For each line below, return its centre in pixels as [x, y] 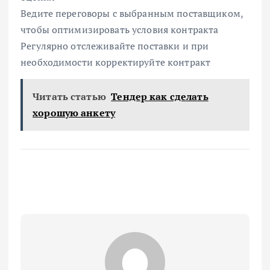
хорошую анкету [74, 112]
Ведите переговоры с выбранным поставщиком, [132, 13]
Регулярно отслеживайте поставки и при [115, 46]
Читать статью [69, 96]
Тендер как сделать [160, 96]
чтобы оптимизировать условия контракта [120, 29]
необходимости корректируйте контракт [116, 62]
